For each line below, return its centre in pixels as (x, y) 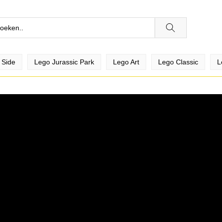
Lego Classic (178, 62)
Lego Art (126, 62)
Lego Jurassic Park (64, 62)
